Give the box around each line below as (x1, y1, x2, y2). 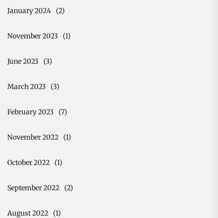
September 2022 (7, 183, 59, 192)
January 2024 (7, 6, 51, 15)
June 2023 (7, 56, 38, 66)
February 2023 (7, 107, 54, 116)
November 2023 (7, 31, 58, 40)
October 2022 (7, 158, 50, 167)
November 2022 (7, 132, 58, 142)
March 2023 (7, 82, 46, 91)
